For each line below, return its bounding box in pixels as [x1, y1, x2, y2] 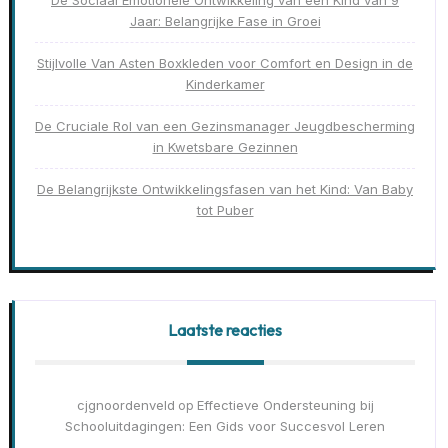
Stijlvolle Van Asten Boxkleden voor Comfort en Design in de [37, 55, 413, 72]
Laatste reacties [168, 320, 282, 341]
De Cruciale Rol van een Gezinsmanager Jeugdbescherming [35, 118, 415, 135]
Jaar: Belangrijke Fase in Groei [129, 13, 321, 30]
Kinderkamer [185, 76, 265, 93]
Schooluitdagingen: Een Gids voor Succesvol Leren [65, 418, 385, 435]
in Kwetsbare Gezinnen [152, 139, 298, 156]
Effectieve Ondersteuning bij [196, 397, 374, 414]
